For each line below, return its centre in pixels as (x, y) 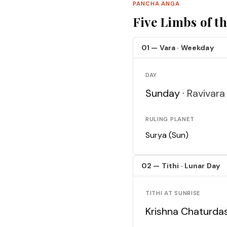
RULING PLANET (170, 120)
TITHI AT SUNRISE (173, 194)
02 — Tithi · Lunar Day (181, 166)
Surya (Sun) (167, 135)
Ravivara (206, 93)
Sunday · (166, 93)
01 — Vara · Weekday (178, 48)
